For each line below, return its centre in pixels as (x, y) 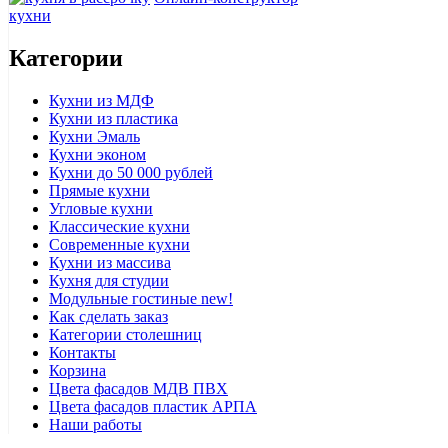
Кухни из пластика (113, 119)
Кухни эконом (97, 155)
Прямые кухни (99, 191)
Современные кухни (119, 245)
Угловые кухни (101, 209)
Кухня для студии (109, 281)
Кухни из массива (110, 263)
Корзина (77, 371)
